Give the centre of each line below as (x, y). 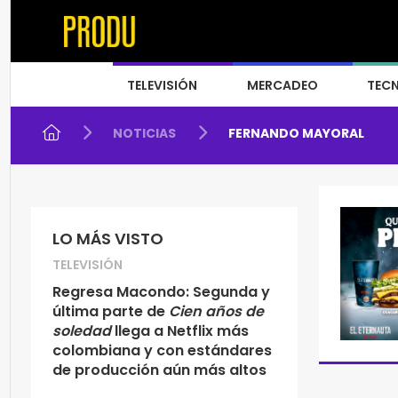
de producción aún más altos (159, 370)
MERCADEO (283, 85)
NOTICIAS (144, 133)
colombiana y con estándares (162, 350)
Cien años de (215, 311)
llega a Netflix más (180, 331)
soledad (82, 331)
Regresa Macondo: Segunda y (161, 292)
